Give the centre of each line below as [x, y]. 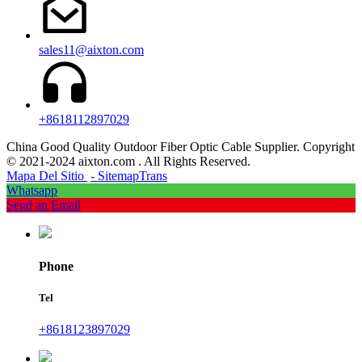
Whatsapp [32, 191]
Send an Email [44, 205]
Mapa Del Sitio [47, 176]
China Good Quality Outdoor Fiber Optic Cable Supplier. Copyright [181, 147]
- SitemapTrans [129, 176]
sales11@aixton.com [91, 50]
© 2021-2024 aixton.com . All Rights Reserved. [128, 162]
